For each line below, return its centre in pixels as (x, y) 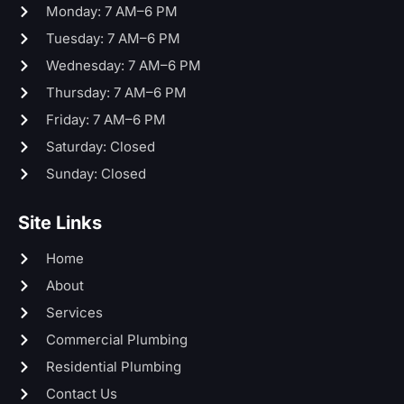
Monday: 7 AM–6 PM (111, 11)
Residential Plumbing (113, 366)
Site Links (60, 222)
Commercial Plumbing (116, 339)
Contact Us (81, 393)
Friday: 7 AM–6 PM (106, 119)
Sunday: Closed (96, 173)
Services (74, 312)
